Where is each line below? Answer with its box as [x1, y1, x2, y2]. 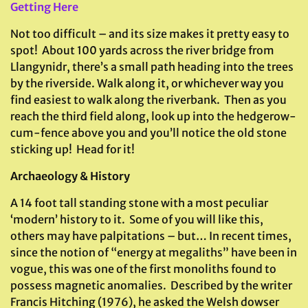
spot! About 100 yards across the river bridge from [10, 43, 274, 57]
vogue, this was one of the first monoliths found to [10, 262, 276, 276]
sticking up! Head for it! [10, 142, 135, 156]
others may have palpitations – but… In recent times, [10, 229, 291, 243]
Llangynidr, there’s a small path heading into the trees [10, 60, 294, 74]
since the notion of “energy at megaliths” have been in [10, 245, 297, 259]
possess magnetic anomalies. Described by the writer [10, 278, 292, 292]
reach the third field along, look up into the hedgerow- [10, 109, 296, 123]
